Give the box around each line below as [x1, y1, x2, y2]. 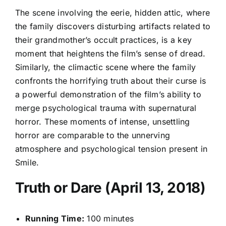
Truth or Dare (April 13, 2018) [15, 179, 206, 197]
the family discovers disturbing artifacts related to [15, 21, 211, 32]
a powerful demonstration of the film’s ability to [15, 89, 201, 100]
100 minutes [84, 213, 134, 224]
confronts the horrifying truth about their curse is [15, 76, 206, 86]
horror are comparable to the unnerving [15, 130, 171, 141]
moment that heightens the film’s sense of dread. [15, 48, 206, 59]
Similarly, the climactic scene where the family [15, 62, 196, 73]
